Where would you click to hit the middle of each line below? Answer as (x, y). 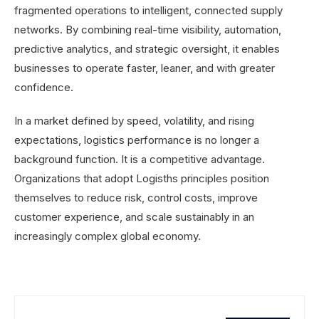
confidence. (44, 87)
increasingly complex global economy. (108, 236)
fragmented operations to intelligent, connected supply (148, 10)
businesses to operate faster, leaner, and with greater (145, 68)
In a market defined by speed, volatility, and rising (134, 120)
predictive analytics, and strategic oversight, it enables (147, 48)
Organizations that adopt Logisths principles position (142, 178)
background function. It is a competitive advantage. (140, 159)
